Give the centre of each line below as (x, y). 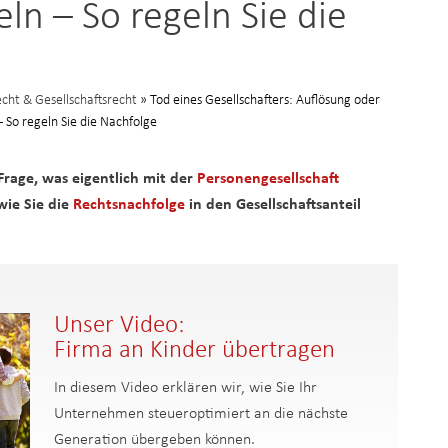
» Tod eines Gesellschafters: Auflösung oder (258, 100)
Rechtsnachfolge (129, 205)
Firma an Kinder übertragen (195, 350)
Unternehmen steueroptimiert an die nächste (201, 414)
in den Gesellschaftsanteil (273, 205)
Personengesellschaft (268, 179)
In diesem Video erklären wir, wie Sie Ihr (186, 388)
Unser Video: (120, 325)
